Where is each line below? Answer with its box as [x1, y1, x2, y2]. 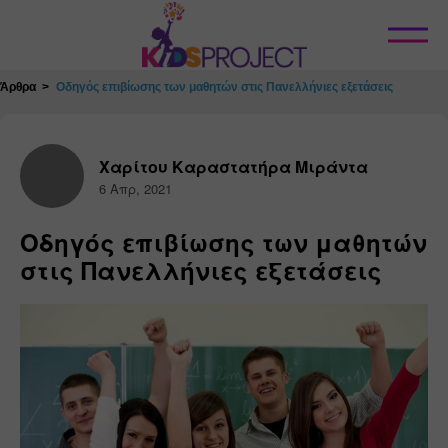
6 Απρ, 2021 [99, 178, 172, 198]
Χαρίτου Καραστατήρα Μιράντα [99, 154, 368, 178]
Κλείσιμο [133, 25, 186, 41]
